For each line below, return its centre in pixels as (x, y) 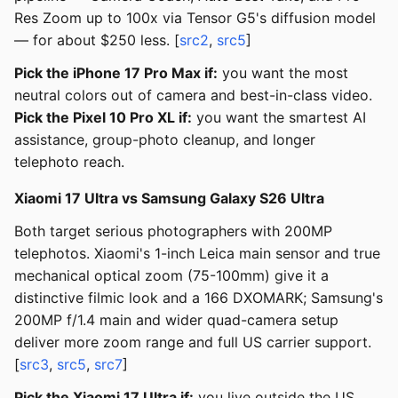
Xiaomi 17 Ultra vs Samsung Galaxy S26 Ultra (169, 199)
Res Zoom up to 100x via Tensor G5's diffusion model (195, 18)
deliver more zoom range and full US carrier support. (193, 342)
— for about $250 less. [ (97, 40)
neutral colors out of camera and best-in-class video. (193, 96)
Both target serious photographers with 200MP (173, 231)
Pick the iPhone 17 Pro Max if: (116, 73)
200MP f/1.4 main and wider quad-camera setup (176, 320)
